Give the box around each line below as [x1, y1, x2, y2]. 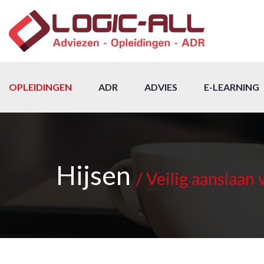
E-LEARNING [204, 81, 259, 93]
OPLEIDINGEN [9, 81, 72, 93]
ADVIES [144, 81, 177, 93]
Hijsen [56, 159, 136, 191]
